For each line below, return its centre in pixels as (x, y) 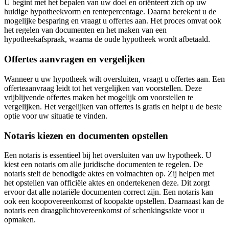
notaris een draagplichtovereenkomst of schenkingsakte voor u (104, 211)
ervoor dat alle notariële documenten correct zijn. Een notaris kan (109, 192)
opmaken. (20, 220)
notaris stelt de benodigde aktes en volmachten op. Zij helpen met (109, 174)
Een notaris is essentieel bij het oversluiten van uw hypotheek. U (108, 155)
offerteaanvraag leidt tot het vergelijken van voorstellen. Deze (103, 88)
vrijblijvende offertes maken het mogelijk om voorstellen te (99, 97)
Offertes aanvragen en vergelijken (75, 59)
